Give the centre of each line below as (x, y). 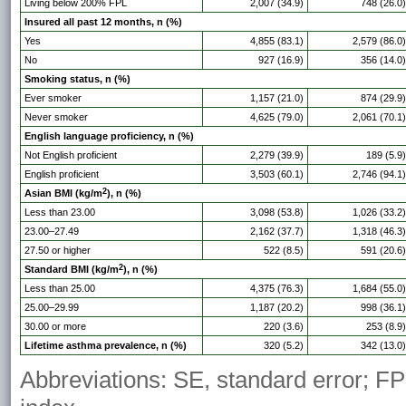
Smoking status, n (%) (77, 79)
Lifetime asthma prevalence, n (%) (106, 346)
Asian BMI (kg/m (63, 193)
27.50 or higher (58, 251)
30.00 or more (55, 327)
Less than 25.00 (60, 289)
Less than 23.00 (60, 213)
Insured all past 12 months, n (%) (103, 22)
